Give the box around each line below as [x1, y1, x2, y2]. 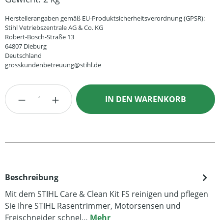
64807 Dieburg [5, 42, 47, 51]
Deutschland [5, 51, 42, 60]
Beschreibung [5, 172, 58, 183]
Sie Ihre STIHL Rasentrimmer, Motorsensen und [5, 200, 181, 211]
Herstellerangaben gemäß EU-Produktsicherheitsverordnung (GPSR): [5, 14, 205, 23]
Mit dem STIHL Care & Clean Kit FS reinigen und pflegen [5, 189, 208, 199]
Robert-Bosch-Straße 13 [5, 32, 74, 41]
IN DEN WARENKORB [105, 94, 187, 105]
